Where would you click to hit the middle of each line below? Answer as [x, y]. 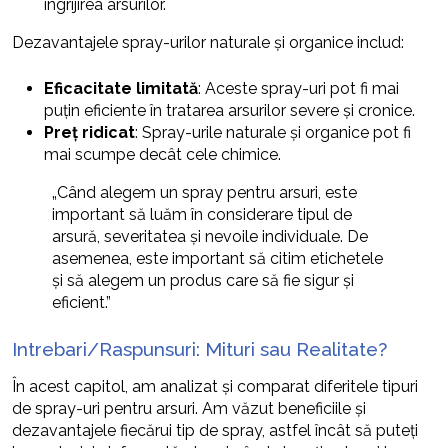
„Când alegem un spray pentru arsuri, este [204, 193]
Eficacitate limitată [121, 89]
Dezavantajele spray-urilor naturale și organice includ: [208, 43]
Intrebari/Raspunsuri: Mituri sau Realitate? [199, 349]
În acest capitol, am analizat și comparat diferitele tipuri [215, 387]
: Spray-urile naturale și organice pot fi [273, 133]
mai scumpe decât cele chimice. [162, 155]
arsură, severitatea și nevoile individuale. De [210, 237]
